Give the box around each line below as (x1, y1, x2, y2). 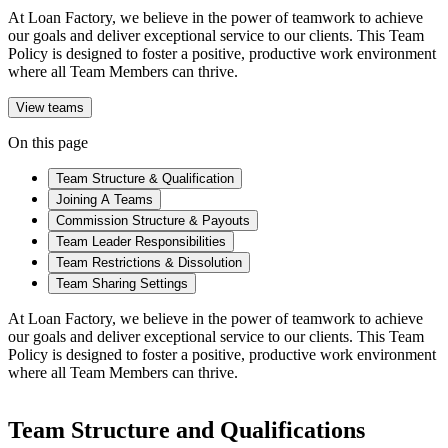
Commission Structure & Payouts (56, 212, 250, 228)
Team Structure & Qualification (56, 170, 234, 186)
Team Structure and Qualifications (8, 417, 365, 444)
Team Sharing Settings (56, 275, 188, 291)
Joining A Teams (56, 191, 153, 207)
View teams (16, 99, 84, 115)
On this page (8, 133, 88, 151)
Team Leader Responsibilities (56, 233, 226, 249)
